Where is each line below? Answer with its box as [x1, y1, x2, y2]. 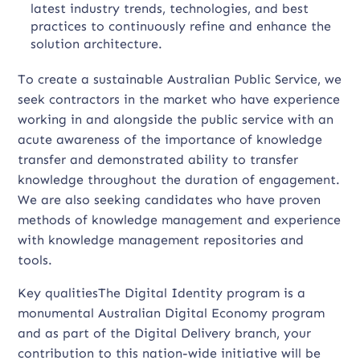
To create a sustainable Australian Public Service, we [18, 72, 342, 87]
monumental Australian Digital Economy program [18, 305, 325, 321]
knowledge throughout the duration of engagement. [18, 172, 341, 187]
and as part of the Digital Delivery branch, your [18, 325, 312, 341]
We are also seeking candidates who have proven [18, 192, 321, 207]
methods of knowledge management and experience [18, 212, 342, 227]
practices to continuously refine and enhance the [31, 18, 332, 34]
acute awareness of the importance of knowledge [18, 132, 323, 147]
